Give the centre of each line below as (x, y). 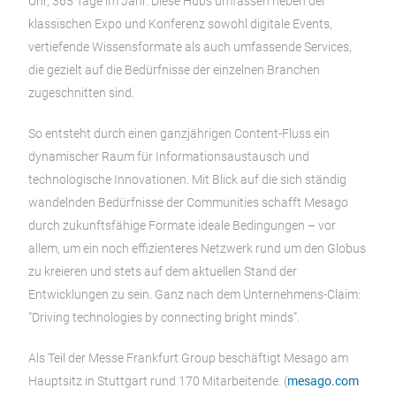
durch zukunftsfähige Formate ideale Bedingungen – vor (182, 225)
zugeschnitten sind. (81, 92)
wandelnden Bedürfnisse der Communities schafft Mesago (188, 202)
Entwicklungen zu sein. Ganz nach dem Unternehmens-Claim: (194, 294)
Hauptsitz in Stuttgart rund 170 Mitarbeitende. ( (158, 381)
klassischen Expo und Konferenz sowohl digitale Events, (180, 23)
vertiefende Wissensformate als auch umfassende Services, (190, 46)
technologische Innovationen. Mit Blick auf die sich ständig (187, 179)
